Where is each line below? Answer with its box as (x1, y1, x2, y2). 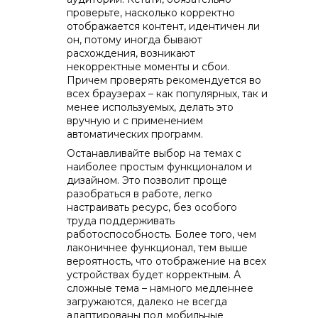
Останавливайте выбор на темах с (67, 147, 241, 160)
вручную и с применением (67, 114, 203, 127)
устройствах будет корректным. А (67, 268, 241, 281)
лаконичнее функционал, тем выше (67, 241, 248, 254)
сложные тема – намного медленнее (67, 282, 253, 295)
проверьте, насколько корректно (67, 6, 235, 19)
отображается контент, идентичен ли (67, 20, 260, 33)
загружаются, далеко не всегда (67, 295, 227, 308)
